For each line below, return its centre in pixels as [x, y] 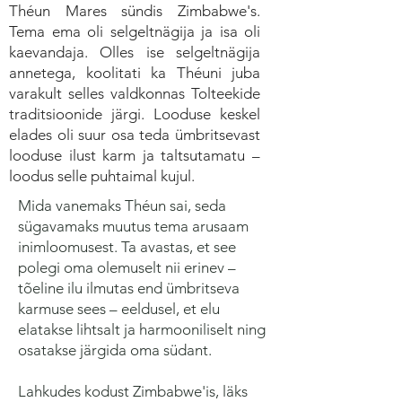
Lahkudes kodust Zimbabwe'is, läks [133, 391]
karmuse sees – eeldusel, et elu [119, 309]
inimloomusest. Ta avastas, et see [127, 247]
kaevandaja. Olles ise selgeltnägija [135, 52]
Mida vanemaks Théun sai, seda [122, 205]
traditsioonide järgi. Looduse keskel [135, 114]
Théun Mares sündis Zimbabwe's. [135, 11]
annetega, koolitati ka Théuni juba [135, 73]
